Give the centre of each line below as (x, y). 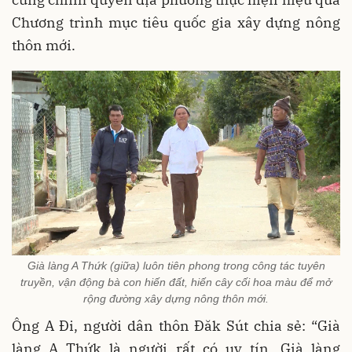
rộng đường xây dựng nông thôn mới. (176, 299)
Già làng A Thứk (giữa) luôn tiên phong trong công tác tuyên (176, 266)
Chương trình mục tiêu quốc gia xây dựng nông (176, 22)
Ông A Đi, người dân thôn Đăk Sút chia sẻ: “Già (176, 326)
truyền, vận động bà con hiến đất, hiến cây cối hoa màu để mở (176, 282)
